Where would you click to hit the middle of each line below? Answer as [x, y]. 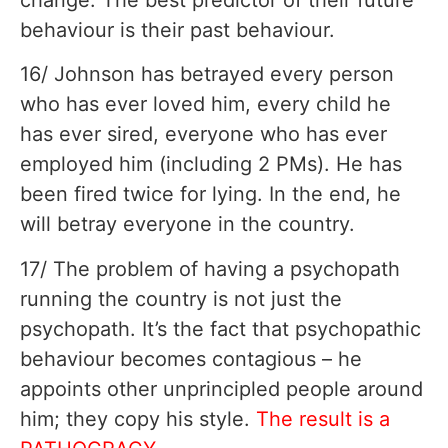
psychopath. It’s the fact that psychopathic [220, 328]
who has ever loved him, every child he [205, 104]
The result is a [323, 418]
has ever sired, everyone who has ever [203, 134]
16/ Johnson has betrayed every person [207, 74]
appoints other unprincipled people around [221, 388]
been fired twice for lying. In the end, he [210, 194]
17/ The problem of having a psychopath [210, 268]
